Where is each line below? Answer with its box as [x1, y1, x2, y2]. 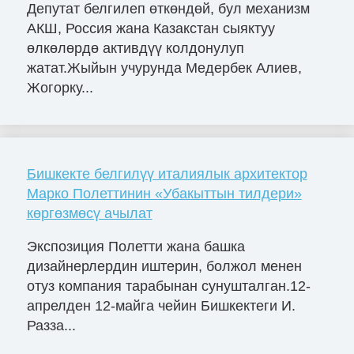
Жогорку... [26, 79, 93, 96]
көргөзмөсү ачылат [26, 205, 153, 221]
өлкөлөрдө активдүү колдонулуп [26, 40, 244, 56]
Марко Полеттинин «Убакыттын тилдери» [26, 185, 302, 201]
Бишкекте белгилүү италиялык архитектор [26, 165, 307, 182]
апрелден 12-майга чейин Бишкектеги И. [26, 297, 296, 314]
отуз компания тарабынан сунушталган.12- [26, 277, 311, 294]
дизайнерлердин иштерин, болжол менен [26, 258, 302, 274]
